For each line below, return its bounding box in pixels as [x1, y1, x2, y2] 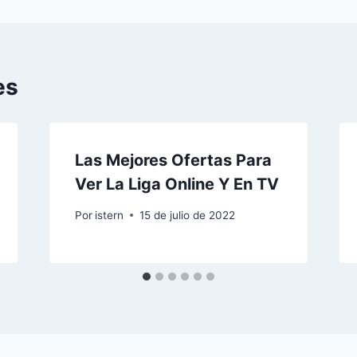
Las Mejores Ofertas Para [74, 151, 272, 171]
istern [94, 208, 124, 222]
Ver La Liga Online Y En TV [74, 175, 279, 194]
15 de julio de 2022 [139, 208, 235, 222]
